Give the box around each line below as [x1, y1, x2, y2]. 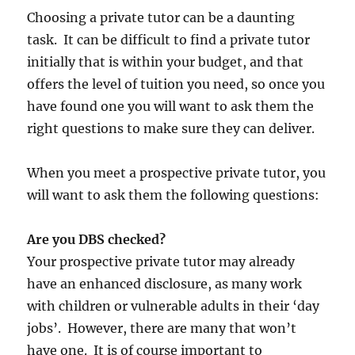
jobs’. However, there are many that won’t [27, 319, 297, 336]
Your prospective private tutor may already [27, 253, 296, 269]
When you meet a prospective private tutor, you [27, 164, 326, 181]
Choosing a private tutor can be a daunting [27, 9, 296, 25]
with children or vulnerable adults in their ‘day [27, 297, 320, 314]
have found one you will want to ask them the [27, 97, 315, 114]
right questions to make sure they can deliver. [27, 120, 315, 136]
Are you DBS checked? [27, 231, 166, 247]
